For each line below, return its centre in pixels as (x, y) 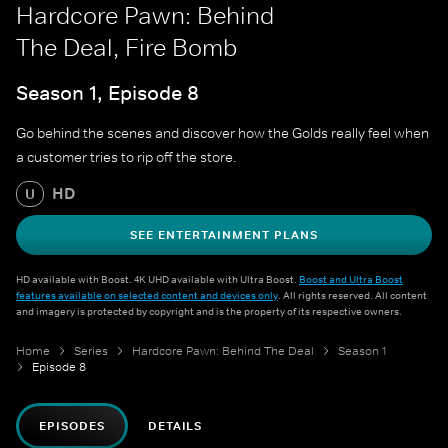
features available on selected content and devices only (147, 295)
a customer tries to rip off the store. (126, 157)
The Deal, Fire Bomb (126, 47)
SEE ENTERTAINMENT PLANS (224, 235)
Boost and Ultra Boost (351, 279)
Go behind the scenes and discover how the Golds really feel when (222, 133)
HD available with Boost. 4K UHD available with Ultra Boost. (157, 279)
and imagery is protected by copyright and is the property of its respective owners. (209, 311)
